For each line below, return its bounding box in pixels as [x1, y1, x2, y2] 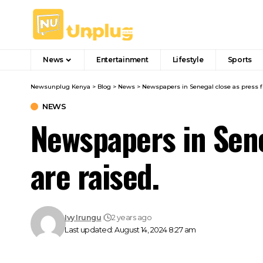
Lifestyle [172, 55, 204, 64]
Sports [227, 55, 252, 64]
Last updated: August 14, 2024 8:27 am [65, 225, 196, 234]
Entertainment [96, 55, 149, 64]
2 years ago [111, 213, 152, 222]
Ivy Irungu [65, 213, 102, 222]
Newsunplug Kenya [31, 83, 90, 90]
